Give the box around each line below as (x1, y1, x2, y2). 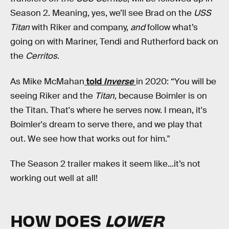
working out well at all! (10, 173, 98, 184)
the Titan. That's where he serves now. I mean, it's (10, 104, 207, 116)
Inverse (104, 76, 134, 87)
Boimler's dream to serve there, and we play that (10, 119, 202, 130)
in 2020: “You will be (136, 76, 216, 87)
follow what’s (145, 22, 198, 33)
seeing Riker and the (10, 90, 95, 101)
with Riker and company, (30, 22, 130, 33)
